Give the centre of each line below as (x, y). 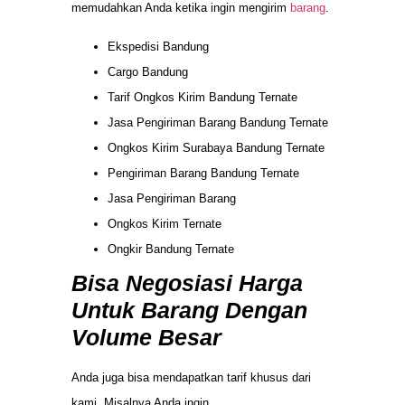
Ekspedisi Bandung (158, 46)
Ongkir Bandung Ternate (171, 249)
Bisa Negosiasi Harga (187, 283)
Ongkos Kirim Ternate (165, 223)
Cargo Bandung (148, 71)
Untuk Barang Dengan (189, 310)
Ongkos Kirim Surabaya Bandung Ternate (216, 147)
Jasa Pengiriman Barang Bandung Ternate (218, 122)
